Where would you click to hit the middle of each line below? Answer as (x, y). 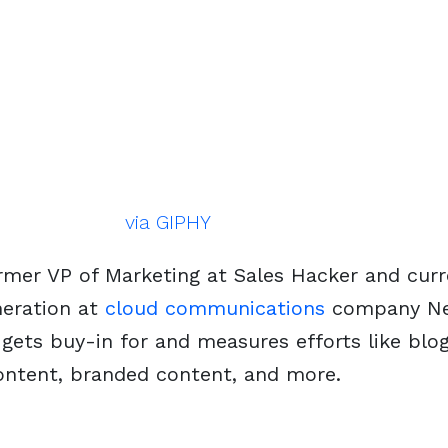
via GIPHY (168, 222)
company (376, 308)
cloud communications (215, 308)
